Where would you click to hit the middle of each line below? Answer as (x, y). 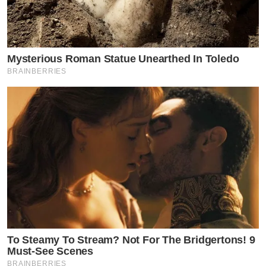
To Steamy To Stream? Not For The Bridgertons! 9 (131, 240)
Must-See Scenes (50, 251)
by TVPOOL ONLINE (52, 195)
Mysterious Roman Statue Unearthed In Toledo (123, 59)
